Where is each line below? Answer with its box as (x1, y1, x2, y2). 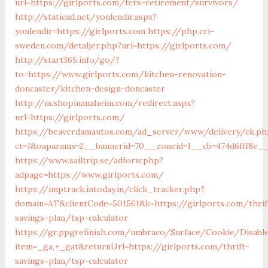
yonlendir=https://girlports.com (14, 25, 145, 36)
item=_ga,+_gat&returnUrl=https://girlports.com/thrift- (14, 240, 249, 252)
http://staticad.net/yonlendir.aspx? (14, 11, 157, 22)
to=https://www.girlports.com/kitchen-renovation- (14, 68, 226, 80)
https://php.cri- (147, 25, 214, 36)
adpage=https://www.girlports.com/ (14, 169, 164, 180)
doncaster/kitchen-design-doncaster (14, 83, 165, 94)
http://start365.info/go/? (14, 54, 120, 65)
